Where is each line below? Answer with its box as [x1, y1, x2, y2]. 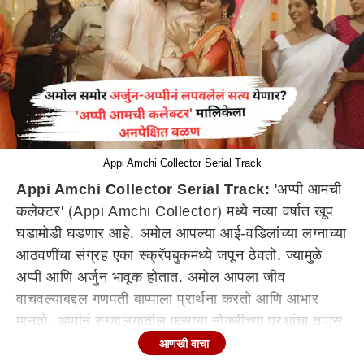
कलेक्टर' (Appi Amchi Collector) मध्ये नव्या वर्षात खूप [16, 203, 334, 219]
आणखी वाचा [159, 337, 209, 350]
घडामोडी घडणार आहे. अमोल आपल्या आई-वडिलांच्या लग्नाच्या [16, 225, 347, 241]
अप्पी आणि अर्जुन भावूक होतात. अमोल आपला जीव [16, 269, 286, 285]
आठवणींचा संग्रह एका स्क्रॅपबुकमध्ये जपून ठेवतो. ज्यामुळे [16, 247, 323, 263]
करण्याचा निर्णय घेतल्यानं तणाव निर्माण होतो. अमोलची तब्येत [16, 335, 335, 351]
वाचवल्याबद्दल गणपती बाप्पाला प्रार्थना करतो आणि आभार [16, 291, 319, 307]
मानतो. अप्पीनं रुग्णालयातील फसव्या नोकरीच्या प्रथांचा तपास [16, 313, 343, 329]
